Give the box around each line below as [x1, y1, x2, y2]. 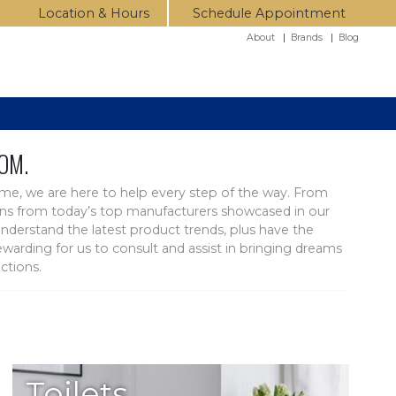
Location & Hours [37, 4, 149, 21]
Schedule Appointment [193, 4, 346, 21]
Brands [290, 32, 323, 43]
